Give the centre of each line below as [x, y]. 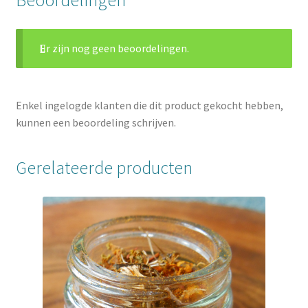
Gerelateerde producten [104, 168]
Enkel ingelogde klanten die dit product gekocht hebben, [149, 105]
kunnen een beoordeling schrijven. [96, 122]
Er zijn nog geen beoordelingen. [115, 48]
